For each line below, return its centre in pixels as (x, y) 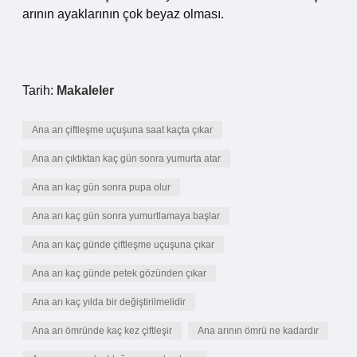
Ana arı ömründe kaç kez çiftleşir (102, 331)
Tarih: (39, 90)
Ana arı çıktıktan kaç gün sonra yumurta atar (126, 159)
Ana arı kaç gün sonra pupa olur (101, 187)
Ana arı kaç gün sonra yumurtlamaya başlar (126, 216)
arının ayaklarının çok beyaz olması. (123, 14)
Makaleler (85, 90)
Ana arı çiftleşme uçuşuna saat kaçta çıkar (122, 130)
